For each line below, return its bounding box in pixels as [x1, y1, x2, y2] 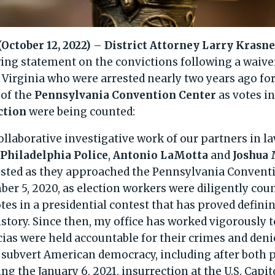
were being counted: [26, 104, 136, 118]
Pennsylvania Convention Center [34, 88, 217, 102]
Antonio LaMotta [113, 148, 209, 162]
